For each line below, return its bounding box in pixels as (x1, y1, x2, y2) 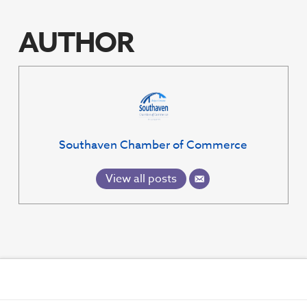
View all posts (105, 171, 177, 188)
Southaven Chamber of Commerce (59, 136, 248, 154)
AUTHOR (18, 23, 134, 64)
